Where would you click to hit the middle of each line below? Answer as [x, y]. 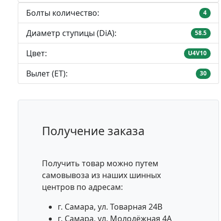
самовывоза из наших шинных [101, 175]
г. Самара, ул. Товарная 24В [110, 207]
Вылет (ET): [47, 74]
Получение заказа [93, 131]
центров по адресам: [82, 187]
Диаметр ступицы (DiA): [71, 33]
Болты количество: [63, 13]
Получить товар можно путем [100, 164]
